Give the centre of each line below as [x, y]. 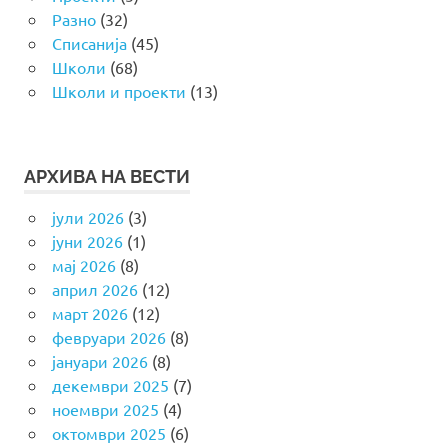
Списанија [89, 43]
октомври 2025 [108, 432]
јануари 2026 [99, 360]
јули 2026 [87, 216]
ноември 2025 [105, 408]
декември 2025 [110, 384]
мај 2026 [83, 264]
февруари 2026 [108, 336]
